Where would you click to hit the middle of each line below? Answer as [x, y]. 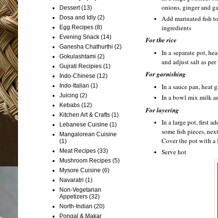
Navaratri [72, 180]
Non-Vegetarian [80, 190]
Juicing [69, 95]
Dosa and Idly [78, 17]
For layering [162, 110]
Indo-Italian [74, 85]
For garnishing [166, 74]
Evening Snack [79, 37]
